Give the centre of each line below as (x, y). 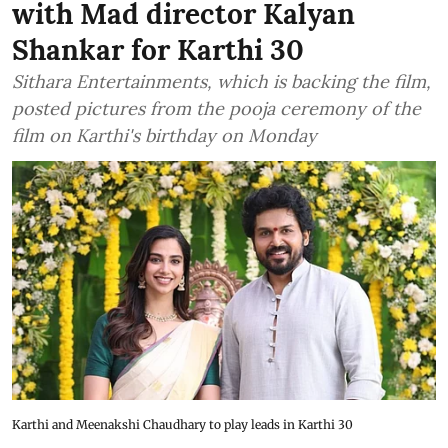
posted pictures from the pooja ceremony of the (216, 108)
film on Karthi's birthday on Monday (164, 135)
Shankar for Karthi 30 (158, 50)
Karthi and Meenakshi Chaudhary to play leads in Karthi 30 (182, 424)
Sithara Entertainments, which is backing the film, (221, 81)
